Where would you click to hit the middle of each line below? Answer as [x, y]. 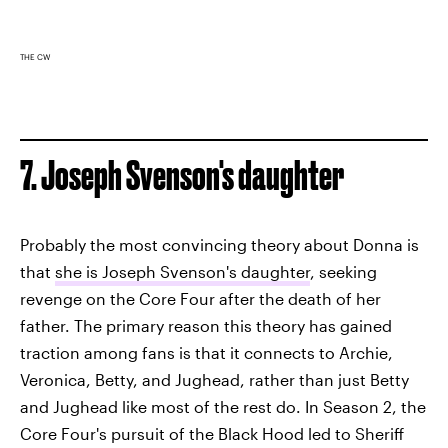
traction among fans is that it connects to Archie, [206, 352]
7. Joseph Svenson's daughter [182, 175]
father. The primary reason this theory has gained [206, 325]
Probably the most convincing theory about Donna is [219, 244]
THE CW [35, 56]
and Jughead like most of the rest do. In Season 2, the [223, 406]
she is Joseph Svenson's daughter [182, 271]
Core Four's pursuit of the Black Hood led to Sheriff [212, 433]
